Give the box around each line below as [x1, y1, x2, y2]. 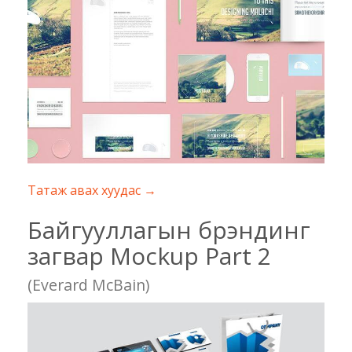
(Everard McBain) [27, 274, 149, 296]
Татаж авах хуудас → [27, 181, 156, 200]
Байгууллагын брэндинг [27, 214, 310, 247]
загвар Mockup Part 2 [27, 240, 271, 273]
